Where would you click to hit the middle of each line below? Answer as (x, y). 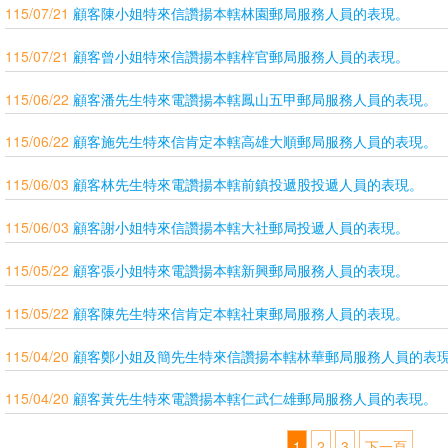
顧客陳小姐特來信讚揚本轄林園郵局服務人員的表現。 (241, 13)
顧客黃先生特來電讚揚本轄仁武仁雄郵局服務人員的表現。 (255, 398)
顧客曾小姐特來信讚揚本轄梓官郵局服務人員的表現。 (241, 55)
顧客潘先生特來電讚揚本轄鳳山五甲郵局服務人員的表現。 (255, 98)
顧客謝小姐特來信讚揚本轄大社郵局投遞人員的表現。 (241, 227)
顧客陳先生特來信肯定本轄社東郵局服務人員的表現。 (241, 312)
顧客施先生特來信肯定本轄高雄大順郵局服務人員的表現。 (255, 141)
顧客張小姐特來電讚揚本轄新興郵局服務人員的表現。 (241, 269)
